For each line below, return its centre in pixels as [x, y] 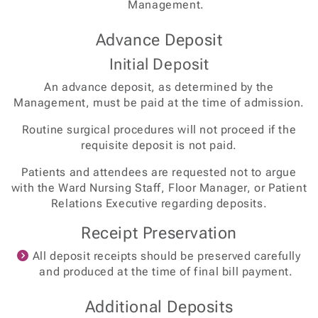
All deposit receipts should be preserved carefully [165, 256]
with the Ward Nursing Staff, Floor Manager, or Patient [159, 188]
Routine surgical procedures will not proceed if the [159, 130]
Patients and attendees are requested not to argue [159, 172]
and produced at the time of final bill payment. [166, 272]
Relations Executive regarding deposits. [159, 203]
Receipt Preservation [159, 233]
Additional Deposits [159, 307]
